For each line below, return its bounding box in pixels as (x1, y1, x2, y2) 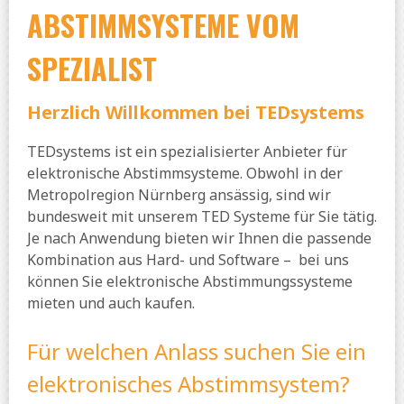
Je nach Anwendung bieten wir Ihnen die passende (27, 228, 372, 249)
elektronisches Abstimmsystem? (27, 369, 350, 399)
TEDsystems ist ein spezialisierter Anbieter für (27, 142, 347, 162)
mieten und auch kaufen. (27, 293, 195, 314)
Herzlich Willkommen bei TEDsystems (27, 100, 364, 125)
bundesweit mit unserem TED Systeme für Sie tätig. (27, 207, 377, 227)
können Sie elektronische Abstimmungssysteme (27, 271, 353, 292)
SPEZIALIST (27, 47, 157, 90)
